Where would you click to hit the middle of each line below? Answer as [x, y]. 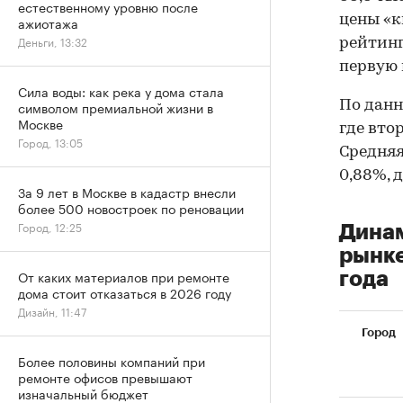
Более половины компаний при [112, 361]
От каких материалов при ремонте [124, 276]
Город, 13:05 [50, 142]
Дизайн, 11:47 [52, 311]
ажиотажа [48, 22]
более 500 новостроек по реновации [131, 208]
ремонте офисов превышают [105, 377]
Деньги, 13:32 [53, 41]
